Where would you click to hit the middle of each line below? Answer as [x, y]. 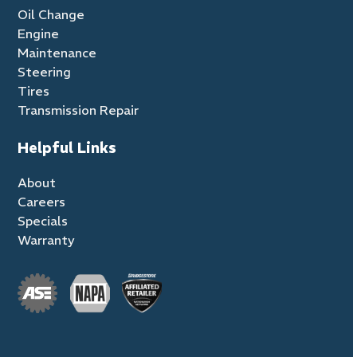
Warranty [47, 239]
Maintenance [57, 52]
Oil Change [51, 14]
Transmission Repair [78, 110]
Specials [43, 220]
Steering [45, 71]
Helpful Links [67, 147]
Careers [42, 201]
